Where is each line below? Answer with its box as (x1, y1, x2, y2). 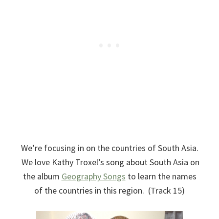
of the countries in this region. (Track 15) (34, 184, 185, 196)
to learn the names (125, 170, 197, 182)
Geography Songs (61, 170, 126, 182)
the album (22, 170, 62, 182)
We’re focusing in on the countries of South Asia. (21, 142, 198, 153)
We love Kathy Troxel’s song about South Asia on (20, 156, 199, 168)
